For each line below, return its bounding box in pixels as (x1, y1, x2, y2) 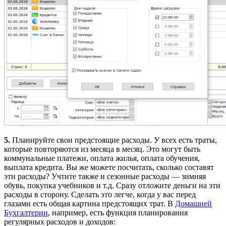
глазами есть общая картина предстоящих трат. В (4, 199, 175, 208)
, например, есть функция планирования (48, 208, 188, 217)
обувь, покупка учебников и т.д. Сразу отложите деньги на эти (4, 181, 220, 190)
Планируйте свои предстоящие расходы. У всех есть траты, (10, 136, 217, 145)
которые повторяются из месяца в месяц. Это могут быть (4, 145, 200, 154)
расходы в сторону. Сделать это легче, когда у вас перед (4, 190, 196, 199)
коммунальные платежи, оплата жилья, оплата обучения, (4, 154, 200, 163)
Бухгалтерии (4, 208, 48, 217)
